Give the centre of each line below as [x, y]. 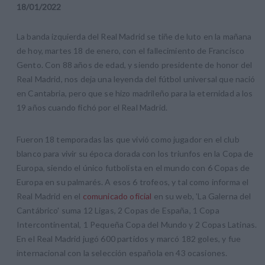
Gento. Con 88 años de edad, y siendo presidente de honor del [134, 64]
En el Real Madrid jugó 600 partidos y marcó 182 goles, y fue [129, 238]
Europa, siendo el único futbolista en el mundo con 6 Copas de [133, 167]
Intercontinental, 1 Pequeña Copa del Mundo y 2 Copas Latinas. [137, 224]
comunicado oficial [117, 196]
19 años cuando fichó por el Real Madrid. [92, 107]
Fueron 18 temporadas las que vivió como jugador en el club [128, 139]
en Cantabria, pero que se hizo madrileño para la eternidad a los [135, 93]
